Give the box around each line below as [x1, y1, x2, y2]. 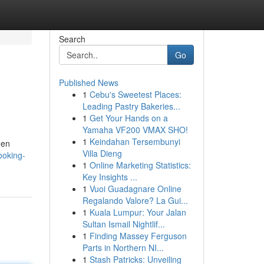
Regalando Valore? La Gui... [82, 194, 188, 206]
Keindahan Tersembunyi [89, 136, 180, 147]
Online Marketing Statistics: [89, 159, 191, 171]
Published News [58, 77, 118, 88]
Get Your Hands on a [89, 112, 168, 124]
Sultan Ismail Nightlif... [82, 218, 165, 230]
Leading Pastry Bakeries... [82, 100, 180, 112]
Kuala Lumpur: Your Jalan [89, 206, 186, 218]
